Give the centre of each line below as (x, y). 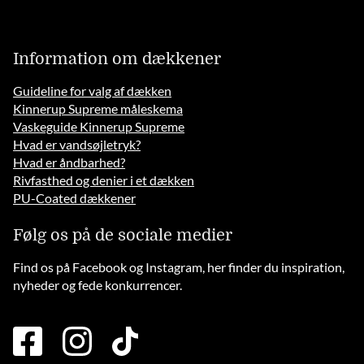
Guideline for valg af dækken (93, 91)
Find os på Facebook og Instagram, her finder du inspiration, (179, 267)
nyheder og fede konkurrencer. (98, 285)
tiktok (154, 335)
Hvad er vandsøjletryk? (77, 145)
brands (156, 353)
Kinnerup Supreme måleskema (98, 109)
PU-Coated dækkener (75, 198)
